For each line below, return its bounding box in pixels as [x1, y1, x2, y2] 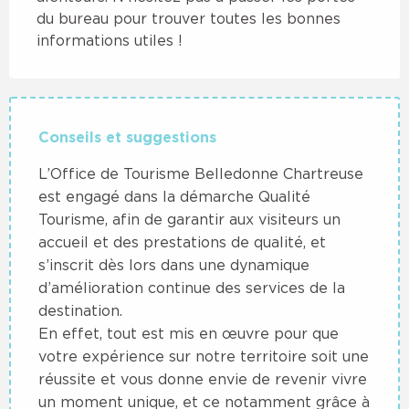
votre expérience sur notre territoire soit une [38, 347, 369, 364]
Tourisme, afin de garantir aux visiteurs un [38, 210, 341, 227]
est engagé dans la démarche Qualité [38, 187, 310, 204]
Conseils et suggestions [38, 128, 216, 145]
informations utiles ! [37, 31, 183, 48]
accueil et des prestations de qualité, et [38, 233, 326, 250]
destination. [38, 301, 122, 319]
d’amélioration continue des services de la [38, 278, 345, 296]
